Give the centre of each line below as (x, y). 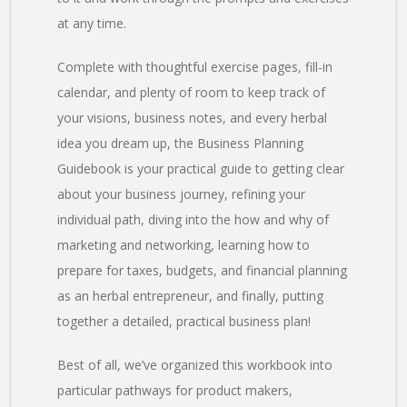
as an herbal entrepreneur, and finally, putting (190, 296)
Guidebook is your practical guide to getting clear (201, 169)
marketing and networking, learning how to (184, 245)
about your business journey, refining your (181, 194)
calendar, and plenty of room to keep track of (191, 93)
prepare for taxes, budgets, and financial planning (202, 271)
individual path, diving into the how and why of (193, 220)
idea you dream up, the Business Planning (180, 144)
